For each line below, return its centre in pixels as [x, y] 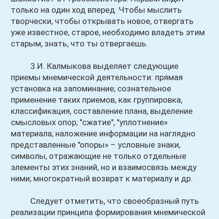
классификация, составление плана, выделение [102, 111]
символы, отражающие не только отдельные [99, 156]
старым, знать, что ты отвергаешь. [80, 44]
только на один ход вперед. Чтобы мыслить [97, 10]
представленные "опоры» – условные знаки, [96, 145]
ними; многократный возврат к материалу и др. [102, 178]
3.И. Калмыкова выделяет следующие [95, 66]
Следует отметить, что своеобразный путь [105, 201]
